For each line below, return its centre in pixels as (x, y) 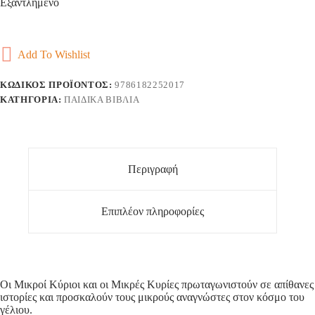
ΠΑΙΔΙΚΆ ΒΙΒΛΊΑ (102, 99)
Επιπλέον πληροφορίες (153, 212)
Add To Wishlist (54, 55)
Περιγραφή (153, 169)
